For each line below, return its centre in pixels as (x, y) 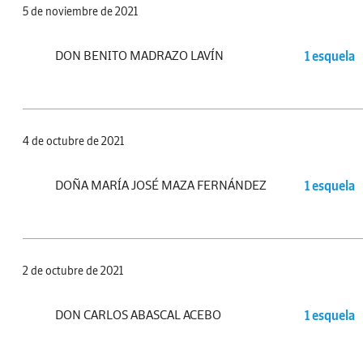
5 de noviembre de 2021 (80, 12)
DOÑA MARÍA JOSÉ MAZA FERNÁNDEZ (161, 185)
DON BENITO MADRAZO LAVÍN (139, 56)
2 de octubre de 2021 (73, 271)
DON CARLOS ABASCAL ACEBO (138, 315)
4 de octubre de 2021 (73, 141)
